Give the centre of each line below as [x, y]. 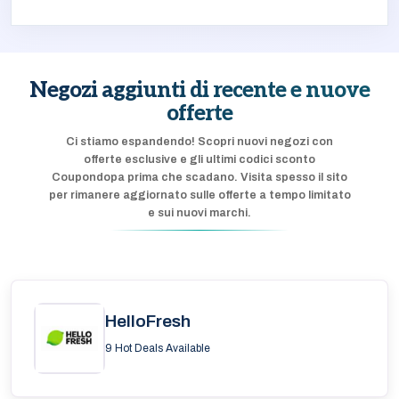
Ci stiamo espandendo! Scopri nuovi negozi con [199, 142]
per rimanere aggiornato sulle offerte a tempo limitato [199, 195]
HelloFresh [148, 321]
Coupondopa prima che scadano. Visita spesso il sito [199, 177]
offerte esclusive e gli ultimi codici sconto [199, 159]
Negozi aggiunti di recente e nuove [199, 90]
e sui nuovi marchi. [199, 213]
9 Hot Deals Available [158, 348]
